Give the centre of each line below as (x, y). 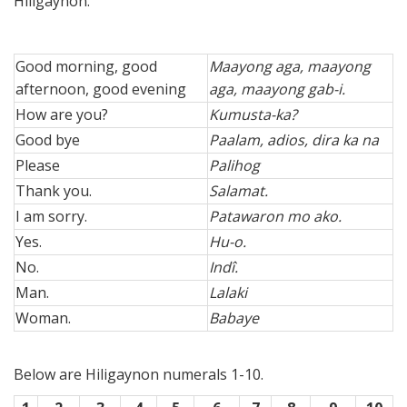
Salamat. (238, 191)
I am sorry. (51, 217)
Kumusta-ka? (253, 115)
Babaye (234, 318)
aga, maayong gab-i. (277, 89)
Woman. (43, 318)
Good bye (48, 140)
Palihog (234, 166)
